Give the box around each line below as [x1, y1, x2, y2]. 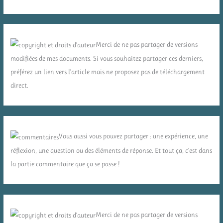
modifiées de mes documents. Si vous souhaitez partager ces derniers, [10, 54, 204, 63]
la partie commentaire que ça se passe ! [10, 159, 120, 168]
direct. [10, 81, 29, 90]
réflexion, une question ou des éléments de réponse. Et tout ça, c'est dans [10, 146, 213, 154]
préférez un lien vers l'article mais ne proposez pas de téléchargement [10, 68, 205, 76]
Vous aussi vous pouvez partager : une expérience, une [59, 132, 209, 140]
